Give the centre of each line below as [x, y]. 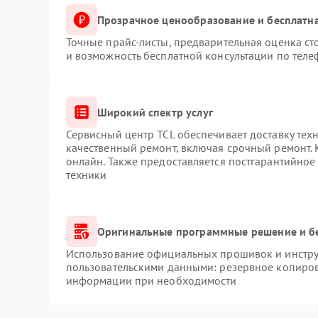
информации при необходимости [151, 280]
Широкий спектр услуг [155, 112]
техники [86, 175]
